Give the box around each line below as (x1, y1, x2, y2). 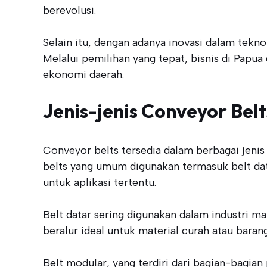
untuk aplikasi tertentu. (43, 175, 156, 189)
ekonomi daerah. (43, 67, 124, 81)
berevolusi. (43, 3, 96, 17)
